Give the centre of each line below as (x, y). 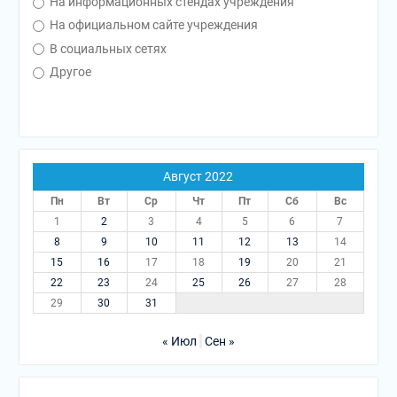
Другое (69, 71)
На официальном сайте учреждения (152, 25)
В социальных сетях (106, 48)
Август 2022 (198, 176)
